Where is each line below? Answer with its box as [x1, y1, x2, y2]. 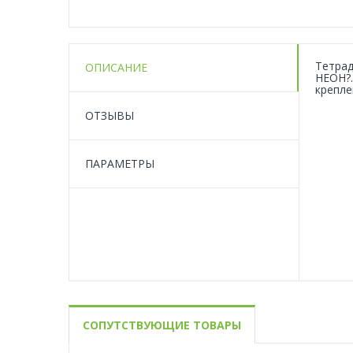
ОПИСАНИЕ [85, 60, 147, 75]
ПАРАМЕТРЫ [85, 156, 154, 171]
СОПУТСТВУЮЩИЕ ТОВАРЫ [83, 318, 241, 333]
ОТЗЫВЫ [85, 108, 134, 123]
